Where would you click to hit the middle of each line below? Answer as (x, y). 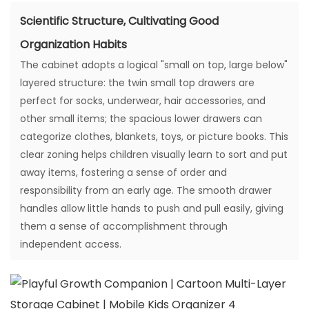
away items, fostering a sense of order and (123, 173)
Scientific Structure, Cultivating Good (119, 21)
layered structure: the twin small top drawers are (137, 83)
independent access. (71, 245)
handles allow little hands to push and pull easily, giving (152, 209)
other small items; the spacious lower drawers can (141, 119)
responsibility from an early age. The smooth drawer (146, 191)
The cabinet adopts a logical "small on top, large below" (154, 65)
